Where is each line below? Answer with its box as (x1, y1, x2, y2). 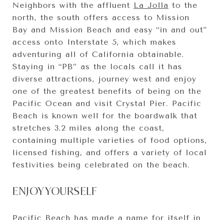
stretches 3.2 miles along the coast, (12, 123, 165, 133)
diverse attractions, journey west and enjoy (12, 74, 196, 83)
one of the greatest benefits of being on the (12, 86, 201, 96)
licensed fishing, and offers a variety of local (12, 147, 207, 157)
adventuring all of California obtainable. (12, 49, 184, 59)
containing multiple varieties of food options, (12, 135, 207, 145)
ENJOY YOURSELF (12, 184, 97, 198)
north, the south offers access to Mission (12, 12, 190, 22)
